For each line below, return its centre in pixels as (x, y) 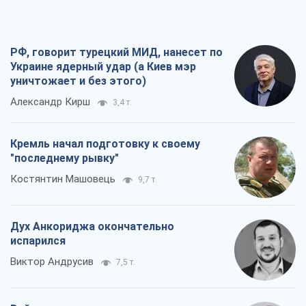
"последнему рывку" (65, 158)
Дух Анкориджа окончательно (92, 227)
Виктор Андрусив (52, 262)
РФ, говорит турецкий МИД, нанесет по (116, 53)
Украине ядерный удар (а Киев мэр (103, 67)
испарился (38, 241)
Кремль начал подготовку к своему (105, 144)
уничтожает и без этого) (78, 81)
